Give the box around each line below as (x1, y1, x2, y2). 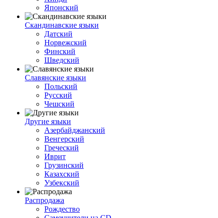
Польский (44, 82, 77, 91)
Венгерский (44, 135, 84, 143)
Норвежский (44, 38, 87, 47)
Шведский (44, 56, 79, 64)
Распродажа (25, 196, 64, 204)
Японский (44, 3, 78, 12)
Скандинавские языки (25, 21, 99, 29)
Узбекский (44, 179, 79, 187)
